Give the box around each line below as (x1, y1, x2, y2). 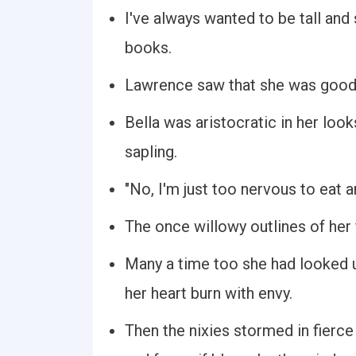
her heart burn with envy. (125, 284, 292, 303)
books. (125, 38, 172, 57)
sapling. (125, 142, 177, 161)
